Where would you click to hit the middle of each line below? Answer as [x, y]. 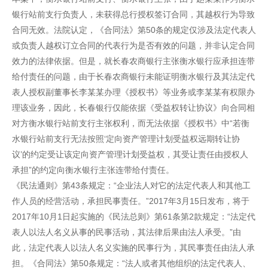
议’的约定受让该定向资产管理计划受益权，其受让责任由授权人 [130, 154]
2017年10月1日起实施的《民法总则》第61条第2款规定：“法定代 [134, 217]
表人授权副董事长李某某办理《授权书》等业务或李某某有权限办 [133, 92]
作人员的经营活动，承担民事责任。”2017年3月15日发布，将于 [131, 201]
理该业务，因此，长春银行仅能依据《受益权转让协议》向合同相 [133, 108]
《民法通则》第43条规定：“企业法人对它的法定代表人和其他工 [131, 185]
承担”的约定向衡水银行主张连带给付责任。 [93, 170]
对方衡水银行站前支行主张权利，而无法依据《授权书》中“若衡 [131, 123]
